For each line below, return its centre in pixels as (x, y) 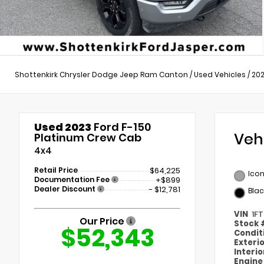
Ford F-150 (121, 127)
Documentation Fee (73, 180)
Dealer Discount (66, 189)
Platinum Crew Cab (88, 138)
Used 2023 (63, 127)
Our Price (103, 222)
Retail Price (56, 170)
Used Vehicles (220, 74)
